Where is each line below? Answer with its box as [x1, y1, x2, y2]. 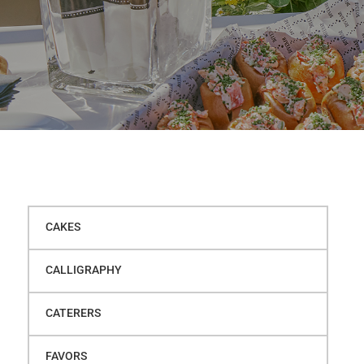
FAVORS [45, 349, 87, 362]
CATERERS [45, 305, 101, 319]
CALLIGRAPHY [45, 262, 122, 276]
